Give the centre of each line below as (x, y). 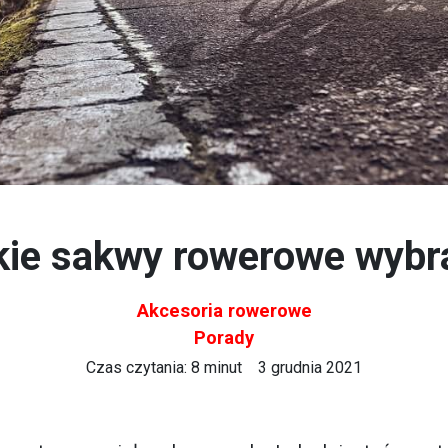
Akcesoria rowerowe (224, 310)
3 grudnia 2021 (310, 367)
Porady (224, 337)
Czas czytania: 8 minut (164, 367)
